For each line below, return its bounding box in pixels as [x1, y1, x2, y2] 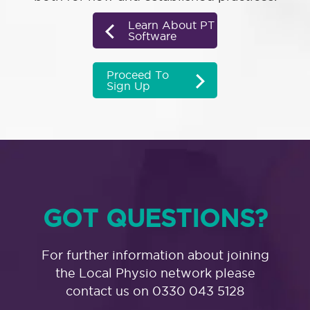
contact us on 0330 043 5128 [66, 284, 244, 298]
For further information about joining [41, 248, 269, 262]
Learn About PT [128, 19, 215, 32]
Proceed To [107, 69, 169, 82]
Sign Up [107, 80, 150, 93]
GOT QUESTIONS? [42, 205, 268, 232]
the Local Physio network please [55, 266, 255, 280]
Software [128, 30, 176, 43]
